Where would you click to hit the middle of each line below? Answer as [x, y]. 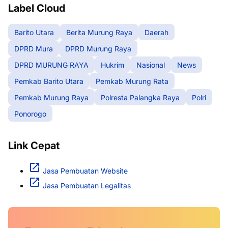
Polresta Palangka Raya [140, 97]
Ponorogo [30, 113]
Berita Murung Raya [99, 32]
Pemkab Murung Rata [132, 81]
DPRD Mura [34, 48]
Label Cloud [37, 8]
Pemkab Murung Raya [51, 97]
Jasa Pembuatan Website [85, 171]
